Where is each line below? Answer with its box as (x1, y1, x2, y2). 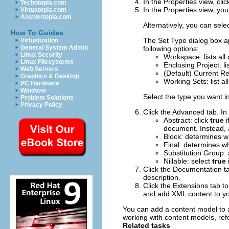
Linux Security (20, 51, 62, 58)
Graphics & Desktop (20, 73, 79, 80)
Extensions (173, 181, 208, 190)
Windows (20, 87, 47, 94)
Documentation (173, 165, 222, 174)
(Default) (164, 69, 194, 78)
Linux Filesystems (20, 58, 74, 65)
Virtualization (20, 37, 58, 44)
